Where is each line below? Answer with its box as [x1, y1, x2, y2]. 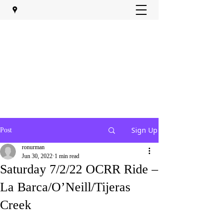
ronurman [22, 144, 45, 151]
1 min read [55, 153, 79, 160]
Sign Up [131, 125, 158, 135]
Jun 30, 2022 [22, 153, 53, 160]
